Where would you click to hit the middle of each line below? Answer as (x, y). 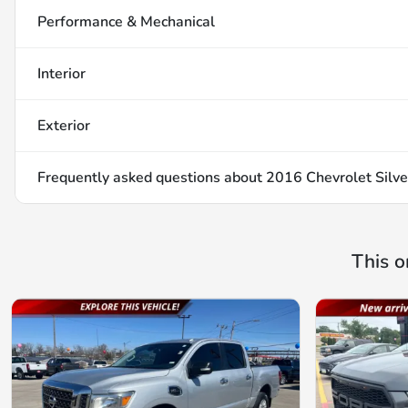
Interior (61, 74)
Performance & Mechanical (126, 22)
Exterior (64, 126)
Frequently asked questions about (152, 178)
